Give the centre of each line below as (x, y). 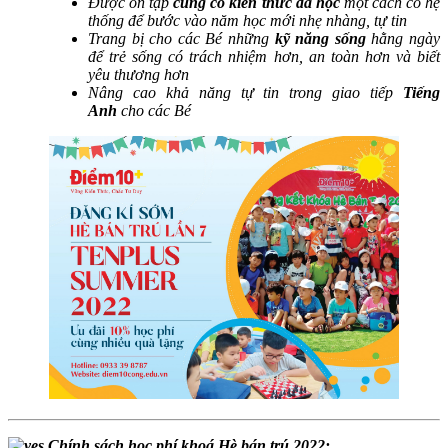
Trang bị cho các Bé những (181, 39)
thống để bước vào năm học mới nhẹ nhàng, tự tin (247, 21)
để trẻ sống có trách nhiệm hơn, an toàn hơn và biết (264, 57)
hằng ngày (403, 39)
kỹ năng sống (320, 39)
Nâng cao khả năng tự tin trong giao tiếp (245, 93)
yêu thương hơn (138, 75)
